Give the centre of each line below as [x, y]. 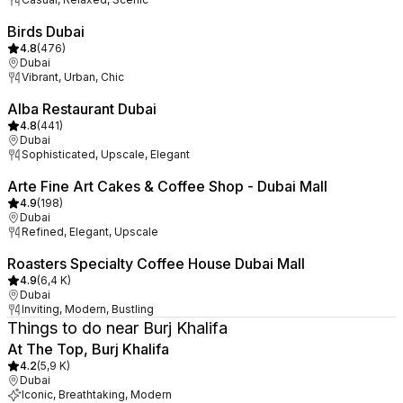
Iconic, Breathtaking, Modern [97, 394]
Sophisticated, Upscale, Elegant [106, 154]
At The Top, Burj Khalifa [88, 349]
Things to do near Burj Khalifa [117, 328]
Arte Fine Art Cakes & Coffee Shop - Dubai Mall [167, 186]
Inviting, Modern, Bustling [88, 309]
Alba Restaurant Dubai [82, 109]
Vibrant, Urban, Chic [73, 77]
